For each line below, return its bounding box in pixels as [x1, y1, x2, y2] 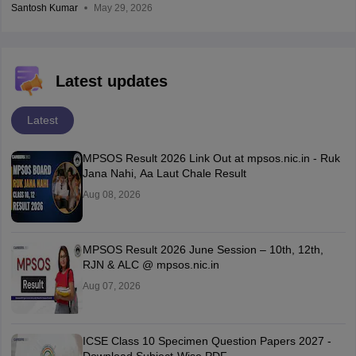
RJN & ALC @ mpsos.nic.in [82, 257, 219, 271]
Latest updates [55, 72, 168, 90]
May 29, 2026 [93, 2, 153, 14]
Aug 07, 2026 [82, 280, 141, 292]
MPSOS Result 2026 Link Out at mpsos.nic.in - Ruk [82, 151, 340, 164]
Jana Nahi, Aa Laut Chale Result [82, 166, 246, 180]
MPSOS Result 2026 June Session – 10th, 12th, [82, 242, 323, 256]
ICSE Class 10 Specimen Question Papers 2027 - [82, 334, 331, 347]
